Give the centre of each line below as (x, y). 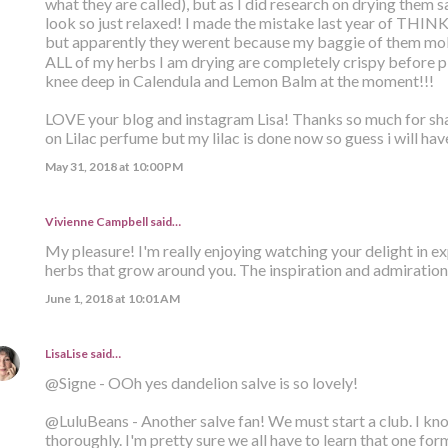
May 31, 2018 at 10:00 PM (113, 167)
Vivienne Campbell (96, 222)
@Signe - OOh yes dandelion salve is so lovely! (201, 383)
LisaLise (66, 354)
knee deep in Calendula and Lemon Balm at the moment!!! (239, 81)
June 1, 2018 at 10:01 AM (112, 299)
